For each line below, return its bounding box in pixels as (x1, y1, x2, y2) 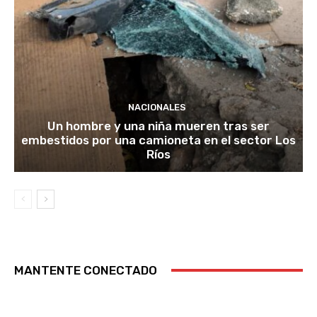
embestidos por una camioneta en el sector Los (21, 132, 296, 147)
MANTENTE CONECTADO (14, 263, 157, 277)
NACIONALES (127, 101, 186, 113)
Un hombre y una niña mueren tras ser (47, 118, 270, 133)
